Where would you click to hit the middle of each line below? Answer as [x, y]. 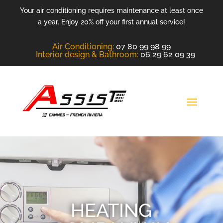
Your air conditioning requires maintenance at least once [111, 10]
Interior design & [67, 55]
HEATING [111, 210]
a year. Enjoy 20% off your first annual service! [111, 22]
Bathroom [118, 55]
